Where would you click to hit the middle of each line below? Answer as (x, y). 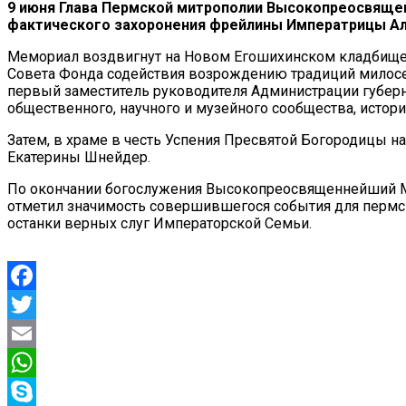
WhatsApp (40, 391)
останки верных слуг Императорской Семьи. (159, 223)
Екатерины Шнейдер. (79, 157)
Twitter (29, 333)
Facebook (39, 304)
